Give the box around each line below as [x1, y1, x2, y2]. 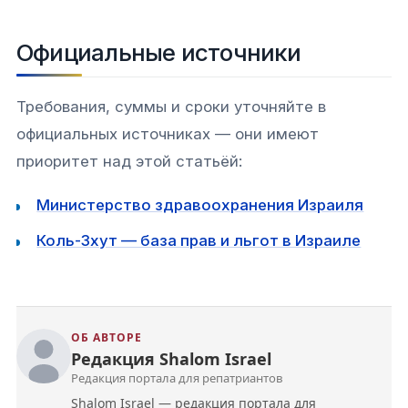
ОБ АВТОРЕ [71, 329, 142, 345]
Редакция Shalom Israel [71, 348, 271, 371]
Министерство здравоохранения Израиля [36, 196, 364, 215]
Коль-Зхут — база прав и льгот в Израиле [36, 230, 362, 250]
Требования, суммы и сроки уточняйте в [16, 97, 326, 116]
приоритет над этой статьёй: [16, 151, 242, 170]
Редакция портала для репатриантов [71, 370, 282, 387]
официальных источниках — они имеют [16, 124, 319, 143]
